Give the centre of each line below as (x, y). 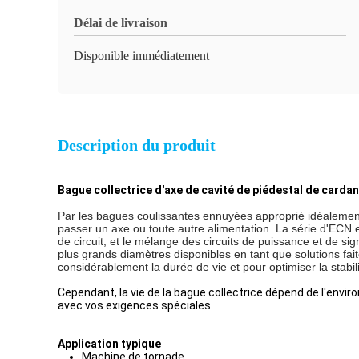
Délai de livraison (121, 23)
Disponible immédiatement (141, 56)
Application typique (109, 344)
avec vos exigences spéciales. (135, 305)
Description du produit (137, 145)
